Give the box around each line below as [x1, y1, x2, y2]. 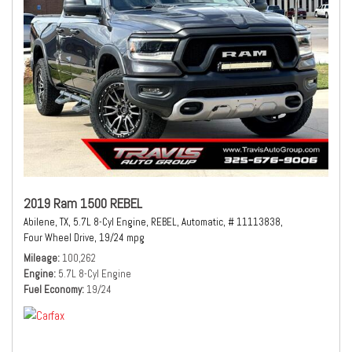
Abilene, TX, [24, 215, 71, 229]
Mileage [24, 251, 57, 265]
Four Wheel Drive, [24, 231, 97, 244]
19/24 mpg [99, 231, 145, 244]
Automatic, [181, 215, 225, 229]
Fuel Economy [24, 283, 82, 296]
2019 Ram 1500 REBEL [24, 195, 142, 212]
